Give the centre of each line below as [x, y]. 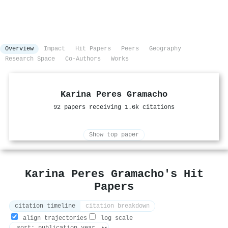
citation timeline [45, 206]
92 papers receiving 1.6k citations [114, 108]
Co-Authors [83, 59]
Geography [165, 49]
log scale [115, 219]
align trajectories [53, 219]
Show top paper [114, 135]
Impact [54, 49]
